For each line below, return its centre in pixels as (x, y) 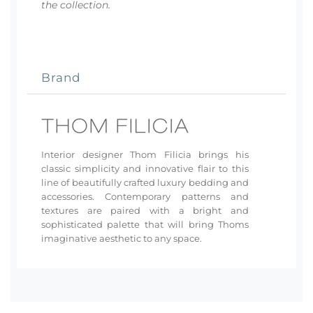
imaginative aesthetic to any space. (122, 239)
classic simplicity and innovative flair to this (145, 169)
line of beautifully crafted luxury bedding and (145, 183)
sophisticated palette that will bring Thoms (145, 225)
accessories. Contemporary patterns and (145, 197)
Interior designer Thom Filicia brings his (145, 155)
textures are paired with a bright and (145, 211)
